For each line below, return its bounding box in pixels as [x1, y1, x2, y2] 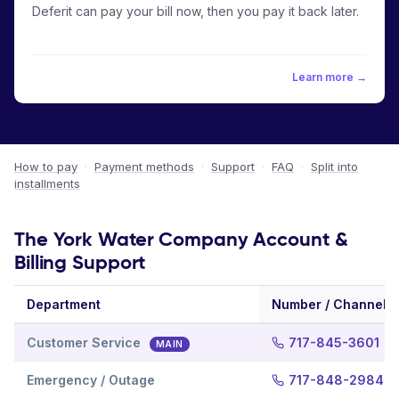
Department [27, 297, 101, 312]
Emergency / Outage [27, 372, 155, 387]
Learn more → [292, 70, 367, 84]
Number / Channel [272, 297, 387, 312]
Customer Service [27, 335, 144, 350]
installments [14, 176, 80, 191]
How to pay [14, 159, 77, 174]
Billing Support [14, 250, 146, 274]
